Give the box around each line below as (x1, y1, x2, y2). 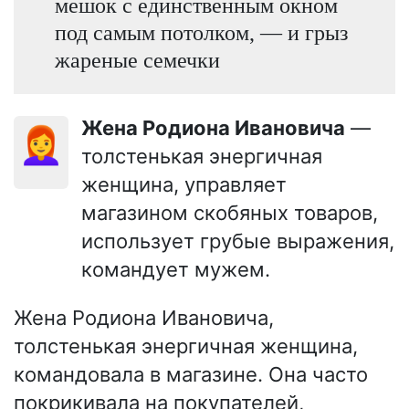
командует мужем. (81, 257, 270, 282)
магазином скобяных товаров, (81, 201, 378, 225)
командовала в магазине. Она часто (14, 362, 368, 387)
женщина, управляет (81, 173, 287, 197)
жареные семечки (54, 47, 220, 72)
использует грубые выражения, (81, 229, 394, 254)
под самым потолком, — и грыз (54, 19, 348, 45)
